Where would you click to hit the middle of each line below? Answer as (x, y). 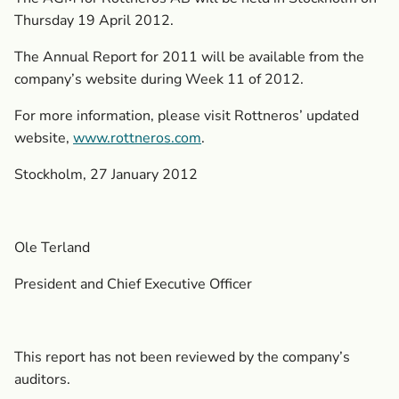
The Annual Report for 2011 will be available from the (189, 57)
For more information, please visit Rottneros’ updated (187, 116)
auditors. (42, 379)
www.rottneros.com (137, 138)
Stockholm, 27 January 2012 (106, 175)
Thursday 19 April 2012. (94, 20)
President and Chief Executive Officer (133, 284)
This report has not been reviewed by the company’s (182, 357)
